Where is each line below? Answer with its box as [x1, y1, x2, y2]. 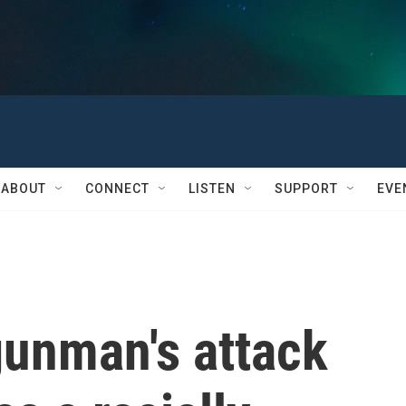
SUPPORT [275, 181, 338, 196]
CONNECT [85, 181, 150, 196]
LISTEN [188, 181, 236, 196]
